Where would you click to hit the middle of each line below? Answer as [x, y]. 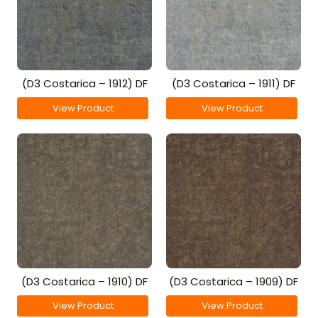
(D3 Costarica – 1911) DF [234, 84]
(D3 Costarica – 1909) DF [234, 281]
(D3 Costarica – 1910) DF [84, 281]
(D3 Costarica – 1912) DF [84, 84]
